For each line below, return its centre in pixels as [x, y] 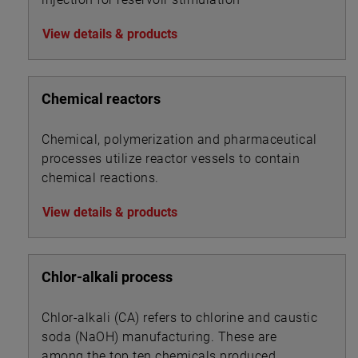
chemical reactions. [100, 177]
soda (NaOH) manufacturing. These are [159, 336]
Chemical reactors [101, 98]
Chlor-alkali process [107, 276]
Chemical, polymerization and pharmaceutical [179, 139]
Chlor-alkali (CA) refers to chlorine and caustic [179, 317]
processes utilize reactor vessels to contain [171, 158]
